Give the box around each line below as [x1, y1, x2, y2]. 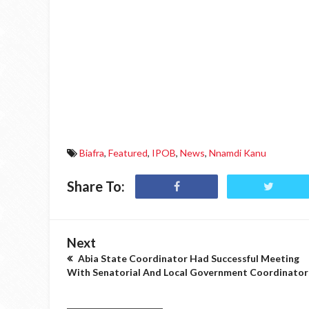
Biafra [79, 147, 104, 159]
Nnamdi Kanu [209, 147, 266, 159]
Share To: [67, 178, 125, 195]
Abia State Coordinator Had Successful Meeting [76, 252, 299, 264]
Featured [108, 147, 148, 159]
